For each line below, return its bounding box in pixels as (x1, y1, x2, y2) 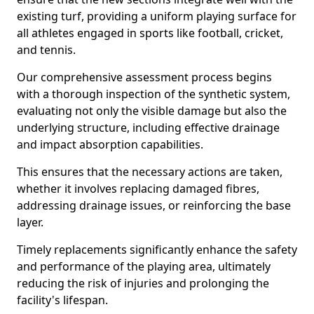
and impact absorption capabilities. (17, 137, 206, 152)
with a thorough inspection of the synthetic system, (17, 86, 290, 102)
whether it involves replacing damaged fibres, (17, 181, 259, 196)
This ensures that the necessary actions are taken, (17, 164, 282, 179)
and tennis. (17, 42, 76, 57)
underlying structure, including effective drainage (17, 120, 280, 135)
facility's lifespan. (17, 292, 108, 308)
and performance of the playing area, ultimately (17, 259, 271, 274)
